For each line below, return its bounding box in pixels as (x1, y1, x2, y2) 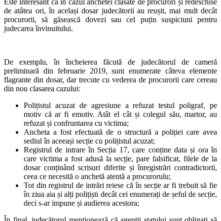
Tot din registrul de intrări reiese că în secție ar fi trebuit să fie (24, 181, 217, 189)
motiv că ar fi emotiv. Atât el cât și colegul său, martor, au (24, 110, 217, 118)
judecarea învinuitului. (4, 24, 73, 33)
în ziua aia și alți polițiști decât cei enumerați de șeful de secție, (24, 189, 217, 198)
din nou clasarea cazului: (4, 84, 80, 93)
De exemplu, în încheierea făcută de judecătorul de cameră (4, 57, 217, 66)
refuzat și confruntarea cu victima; (24, 118, 129, 127)
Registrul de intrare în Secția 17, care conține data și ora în (24, 145, 217, 154)
